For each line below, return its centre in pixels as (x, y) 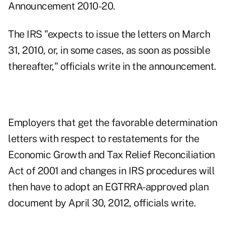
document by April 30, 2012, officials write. (102, 203)
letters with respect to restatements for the (103, 139)
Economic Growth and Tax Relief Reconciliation (111, 155)
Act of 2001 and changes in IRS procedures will (111, 171)
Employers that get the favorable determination (113, 123)
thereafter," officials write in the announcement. (112, 67)
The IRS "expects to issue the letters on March (109, 34)
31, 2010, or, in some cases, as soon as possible (109, 50)
